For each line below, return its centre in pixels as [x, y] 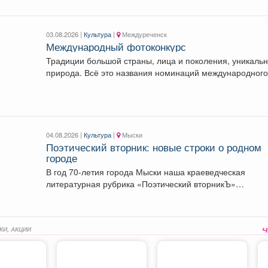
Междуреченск [144, 34]
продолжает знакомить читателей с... [119, 195]
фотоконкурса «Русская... [97, 84]
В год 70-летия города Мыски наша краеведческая [146, 171]
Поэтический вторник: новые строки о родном [154, 147]
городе [62, 158]
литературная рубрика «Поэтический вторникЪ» [141, 183]
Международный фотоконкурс [116, 46]
